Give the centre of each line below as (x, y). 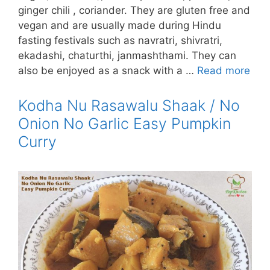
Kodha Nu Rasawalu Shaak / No (129, 105)
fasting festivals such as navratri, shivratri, (120, 40)
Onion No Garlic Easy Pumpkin (124, 123)
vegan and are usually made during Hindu (120, 25)
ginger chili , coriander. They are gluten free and (134, 10)
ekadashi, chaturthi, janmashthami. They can (127, 55)
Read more (224, 70)
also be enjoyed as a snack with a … (108, 70)
